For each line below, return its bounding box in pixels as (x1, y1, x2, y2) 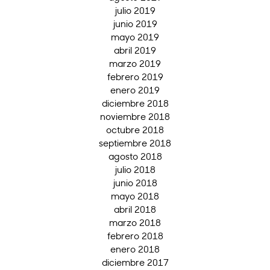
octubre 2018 (106, 124, 164, 136)
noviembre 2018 (100, 110, 170, 123)
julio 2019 (115, 4, 155, 17)
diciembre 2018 (101, 97, 169, 110)
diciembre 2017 (101, 256, 169, 269)
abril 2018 (114, 203, 156, 216)
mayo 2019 (111, 31, 159, 43)
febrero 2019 (107, 71, 163, 83)
